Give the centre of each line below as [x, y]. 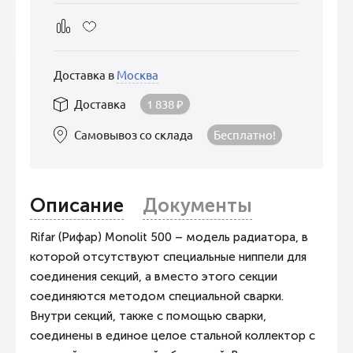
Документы [197, 205]
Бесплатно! [245, 134]
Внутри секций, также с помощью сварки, [148, 316]
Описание [77, 205]
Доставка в [85, 74]
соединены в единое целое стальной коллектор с [173, 336]
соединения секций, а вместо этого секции [154, 277]
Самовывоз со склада [134, 134]
